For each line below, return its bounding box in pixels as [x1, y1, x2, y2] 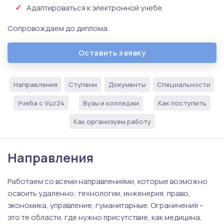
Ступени [68, 79, 97, 89]
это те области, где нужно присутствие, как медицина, [7, 211, 202, 222]
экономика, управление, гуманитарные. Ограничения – [7, 199, 203, 210]
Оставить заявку [78, 47, 146, 58]
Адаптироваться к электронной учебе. [26, 2, 163, 13]
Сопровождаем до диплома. [7, 22, 109, 33]
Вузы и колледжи [83, 98, 139, 107]
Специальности [156, 79, 210, 89]
